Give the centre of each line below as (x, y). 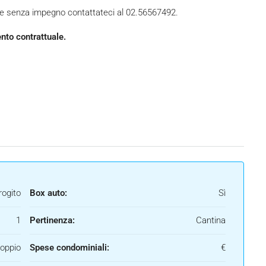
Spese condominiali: (69, 248)
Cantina (211, 221)
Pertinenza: (52, 221)
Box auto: (48, 193)
